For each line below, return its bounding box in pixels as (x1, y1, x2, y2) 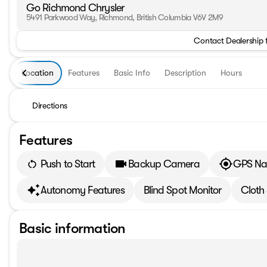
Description (164, 68, 206, 77)
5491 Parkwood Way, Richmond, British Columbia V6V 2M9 (26, 13, 223, 22)
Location (21, 68, 54, 77)
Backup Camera (128, 157, 200, 170)
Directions (32, 101, 68, 110)
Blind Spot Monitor (143, 184, 222, 196)
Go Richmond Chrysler (26, 2, 124, 14)
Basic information (19, 220, 126, 237)
